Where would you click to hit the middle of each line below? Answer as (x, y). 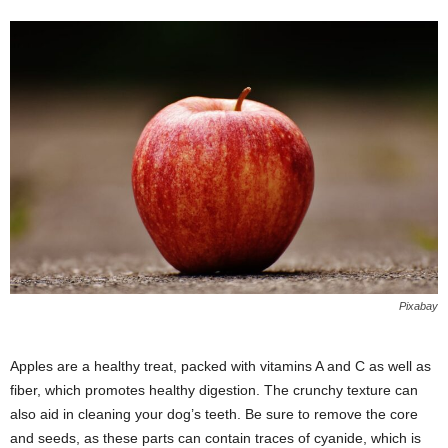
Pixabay (418, 306)
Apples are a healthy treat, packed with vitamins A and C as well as (220, 366)
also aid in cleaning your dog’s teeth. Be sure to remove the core (214, 414)
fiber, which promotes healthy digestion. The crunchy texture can (214, 390)
